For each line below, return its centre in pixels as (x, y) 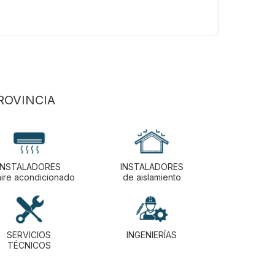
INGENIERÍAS (152, 234)
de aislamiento (152, 177)
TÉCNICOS (29, 245)
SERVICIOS (29, 234)
